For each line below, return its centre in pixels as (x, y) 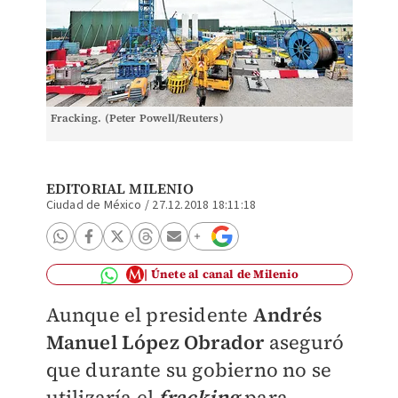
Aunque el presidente (149, 314)
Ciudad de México (94, 205)
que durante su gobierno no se (189, 370)
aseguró (304, 342)
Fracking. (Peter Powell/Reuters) (137, 118)
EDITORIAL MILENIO (119, 188)
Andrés (287, 314)
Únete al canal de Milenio (224, 274)
